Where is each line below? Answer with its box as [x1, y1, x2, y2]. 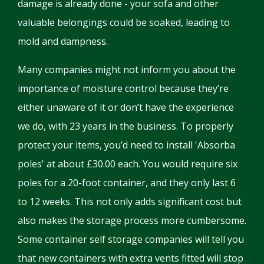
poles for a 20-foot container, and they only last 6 [18, 176, 236, 189]
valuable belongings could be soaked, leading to [18, 15, 230, 29]
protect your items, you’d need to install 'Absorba [18, 138, 235, 151]
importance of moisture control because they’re [18, 81, 229, 95]
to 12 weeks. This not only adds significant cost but [18, 194, 242, 208]
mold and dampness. [18, 34, 108, 48]
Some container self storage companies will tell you [18, 232, 244, 246]
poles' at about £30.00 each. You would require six [18, 157, 237, 170]
